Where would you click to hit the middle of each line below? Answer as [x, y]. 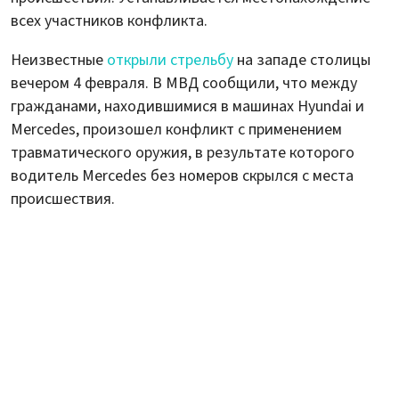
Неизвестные [59, 61]
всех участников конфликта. [109, 21]
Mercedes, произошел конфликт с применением [176, 130]
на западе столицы [302, 61]
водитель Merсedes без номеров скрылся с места [182, 176]
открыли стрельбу [170, 61]
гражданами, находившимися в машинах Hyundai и [187, 107]
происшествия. [63, 199]
